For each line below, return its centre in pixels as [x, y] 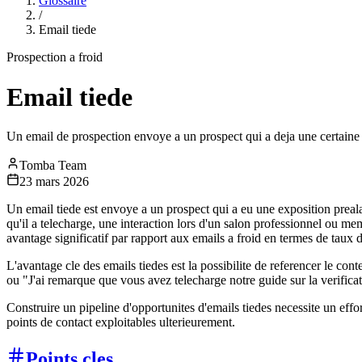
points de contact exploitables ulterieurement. [121, 322]
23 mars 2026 [54, 182]
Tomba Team [53, 166]
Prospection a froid [55, 57]
